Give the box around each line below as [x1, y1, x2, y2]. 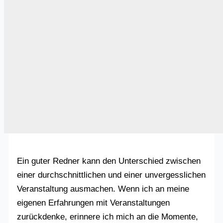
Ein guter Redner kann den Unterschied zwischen [17, 156, 201, 166]
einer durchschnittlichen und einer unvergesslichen [17, 170, 206, 180]
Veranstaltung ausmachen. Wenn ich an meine [17, 184, 190, 194]
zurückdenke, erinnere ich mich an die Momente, [17, 212, 199, 222]
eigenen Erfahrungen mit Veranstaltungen [17, 198, 170, 208]
